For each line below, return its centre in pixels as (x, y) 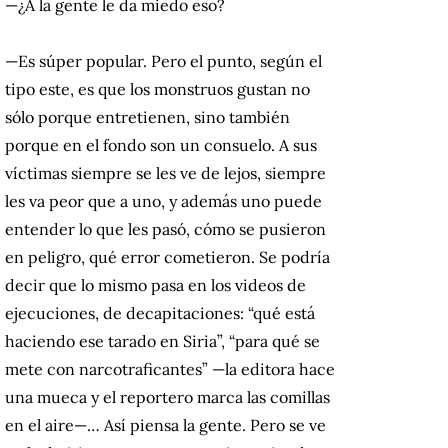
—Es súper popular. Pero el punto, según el (163, 61)
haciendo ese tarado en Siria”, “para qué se (162, 341)
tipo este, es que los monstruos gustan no (157, 89)
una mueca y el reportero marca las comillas (167, 397)
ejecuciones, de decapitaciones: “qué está (160, 313)
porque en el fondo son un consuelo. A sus (161, 145)
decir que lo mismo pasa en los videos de (155, 285)
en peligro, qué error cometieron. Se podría (167, 257)
